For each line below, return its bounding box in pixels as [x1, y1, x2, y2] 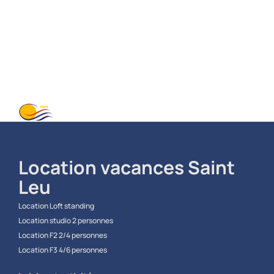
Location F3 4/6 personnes [18, 244, 107, 255]
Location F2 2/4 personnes [18, 229, 107, 240]
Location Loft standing [18, 200, 94, 211]
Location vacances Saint [18, 154, 235, 180]
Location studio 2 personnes [18, 215, 113, 226]
